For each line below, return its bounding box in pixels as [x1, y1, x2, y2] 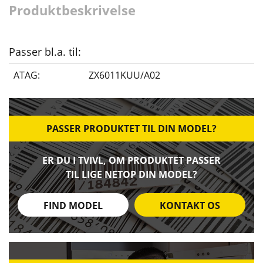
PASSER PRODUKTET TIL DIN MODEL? [46, 122, 217, 136]
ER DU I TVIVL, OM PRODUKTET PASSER [42, 154, 221, 167]
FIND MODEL [43, 199, 103, 213]
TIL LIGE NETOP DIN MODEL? [66, 168, 197, 181]
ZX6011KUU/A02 [89, 69, 160, 82]
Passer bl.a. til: [9, 45, 81, 59]
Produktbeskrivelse [9, 1, 136, 19]
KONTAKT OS [160, 199, 220, 213]
